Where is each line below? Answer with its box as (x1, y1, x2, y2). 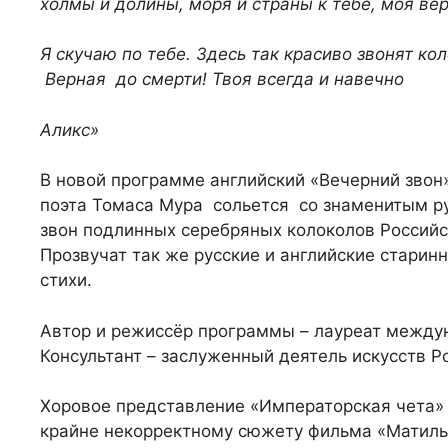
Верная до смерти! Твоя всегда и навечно (40, 69, 404, 90)
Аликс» (40, 119, 99, 140)
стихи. (40, 270, 92, 291)
